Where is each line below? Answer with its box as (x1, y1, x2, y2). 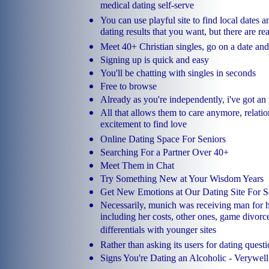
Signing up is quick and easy (100, 55, 209, 65)
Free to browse (100, 81, 157, 92)
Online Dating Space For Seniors (100, 134, 226, 145)
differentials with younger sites (100, 225, 216, 238)
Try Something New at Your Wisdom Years (100, 174, 264, 184)
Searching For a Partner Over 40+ (100, 147, 229, 158)
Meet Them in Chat (100, 160, 174, 171)
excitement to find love (100, 119, 187, 132)
